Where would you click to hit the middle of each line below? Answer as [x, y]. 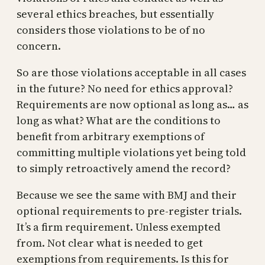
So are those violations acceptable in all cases [131, 73]
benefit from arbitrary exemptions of [111, 137]
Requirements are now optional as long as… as [132, 105]
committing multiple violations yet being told [131, 153]
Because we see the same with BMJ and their [127, 195]
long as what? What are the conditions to [119, 121]
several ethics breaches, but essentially [115, 14]
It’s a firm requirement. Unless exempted [119, 227]
